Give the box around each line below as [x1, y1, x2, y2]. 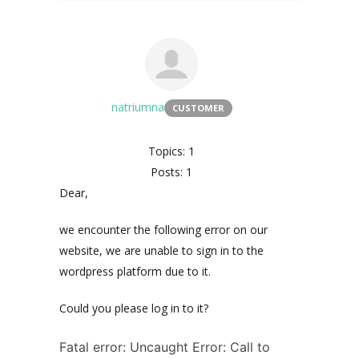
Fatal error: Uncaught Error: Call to [59, 339, 270, 355]
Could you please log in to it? [59, 301, 208, 316]
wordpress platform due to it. [59, 264, 211, 279]
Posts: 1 [151, 164, 192, 179]
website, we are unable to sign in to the [59, 243, 264, 258]
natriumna [111, 99, 164, 115]
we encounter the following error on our [59, 222, 268, 237]
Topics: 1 [148, 143, 195, 159]
